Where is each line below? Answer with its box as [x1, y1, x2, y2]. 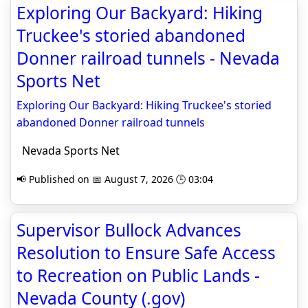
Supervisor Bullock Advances [16, 219, 241, 242]
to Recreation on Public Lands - [16, 264, 260, 287]
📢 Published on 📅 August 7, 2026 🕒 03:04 [16, 173, 213, 186]
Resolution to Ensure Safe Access [16, 241, 276, 265]
